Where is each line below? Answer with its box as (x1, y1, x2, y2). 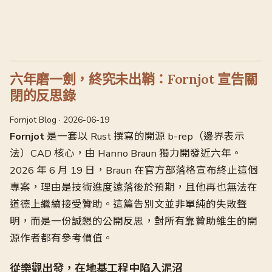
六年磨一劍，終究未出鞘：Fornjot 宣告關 (10, 70, 257, 87)
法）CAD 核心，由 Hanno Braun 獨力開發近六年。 (10, 146, 242, 160)
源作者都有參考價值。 (10, 231, 113, 245)
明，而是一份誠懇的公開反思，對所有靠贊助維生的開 (10, 214, 257, 228)
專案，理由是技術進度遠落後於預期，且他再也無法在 (10, 180, 257, 194)
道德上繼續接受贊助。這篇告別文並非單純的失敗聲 (10, 197, 247, 211)
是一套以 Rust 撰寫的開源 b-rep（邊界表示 (44, 129, 245, 143)
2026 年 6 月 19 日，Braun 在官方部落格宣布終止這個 (10, 163, 258, 177)
